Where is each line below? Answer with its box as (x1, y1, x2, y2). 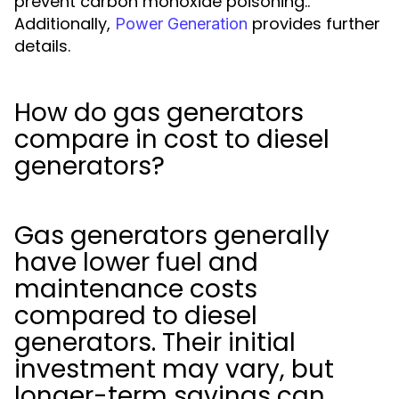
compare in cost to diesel (14, 122, 330, 157)
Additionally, (14, 12, 115, 35)
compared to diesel (14, 298, 257, 333)
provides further (248, 12, 380, 35)
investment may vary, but (14, 352, 334, 387)
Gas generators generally (14, 218, 330, 253)
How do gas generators (14, 95, 304, 130)
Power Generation (115, 14, 248, 33)
